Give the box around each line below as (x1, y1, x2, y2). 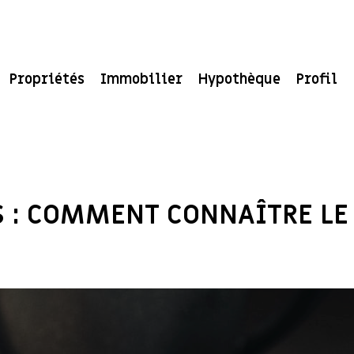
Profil (296, 70, 337, 88)
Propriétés (9, 70, 85, 88)
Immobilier (100, 70, 183, 88)
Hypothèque (198, 70, 281, 88)
